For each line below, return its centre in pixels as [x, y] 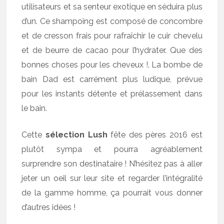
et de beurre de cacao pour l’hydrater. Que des [112, 50]
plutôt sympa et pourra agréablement [112, 149]
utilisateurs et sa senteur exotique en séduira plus [112, 6]
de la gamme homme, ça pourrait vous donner [112, 192]
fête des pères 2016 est [155, 134]
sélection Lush [76, 134]
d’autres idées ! [49, 207]
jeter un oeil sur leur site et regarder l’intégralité [112, 178]
